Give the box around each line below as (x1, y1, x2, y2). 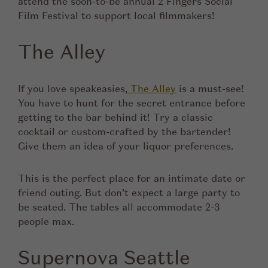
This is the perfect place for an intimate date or (18, 172, 245, 184)
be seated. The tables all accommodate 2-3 (18, 201, 220, 213)
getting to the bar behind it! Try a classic (18, 111, 213, 123)
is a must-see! (176, 83, 244, 95)
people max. (18, 215, 79, 227)
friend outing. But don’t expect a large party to (18, 187, 240, 199)
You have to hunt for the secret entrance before (18, 97, 245, 109)
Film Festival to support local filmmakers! (18, 10, 215, 22)
